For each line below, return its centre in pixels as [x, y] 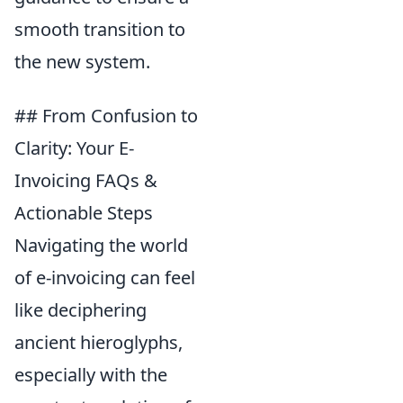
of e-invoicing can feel [105, 277]
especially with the [91, 374]
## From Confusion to [106, 115]
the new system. [82, 61]
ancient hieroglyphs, [99, 342]
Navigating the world [101, 245]
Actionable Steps [84, 212]
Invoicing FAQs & [86, 180]
